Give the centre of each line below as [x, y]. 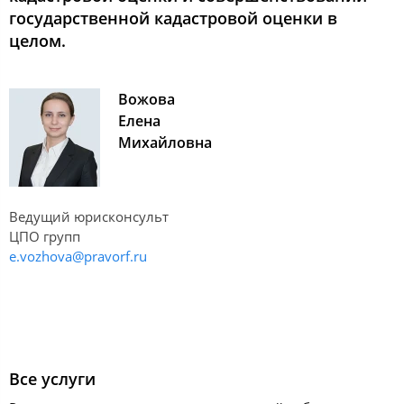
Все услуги [52, 379]
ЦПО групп [45, 236]
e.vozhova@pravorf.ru [78, 256]
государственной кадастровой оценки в [173, 18]
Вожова [147, 99]
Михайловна [165, 142]
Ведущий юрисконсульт [89, 216]
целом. [37, 41]
